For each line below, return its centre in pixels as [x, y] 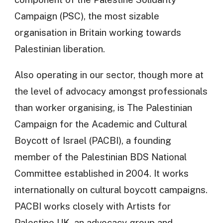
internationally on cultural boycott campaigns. [111, 190]
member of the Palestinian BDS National [100, 157]
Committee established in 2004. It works [101, 173]
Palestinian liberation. [59, 49]
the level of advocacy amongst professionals [111, 91]
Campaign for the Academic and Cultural [101, 124]
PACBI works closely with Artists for [92, 206]
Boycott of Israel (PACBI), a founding [93, 140]
